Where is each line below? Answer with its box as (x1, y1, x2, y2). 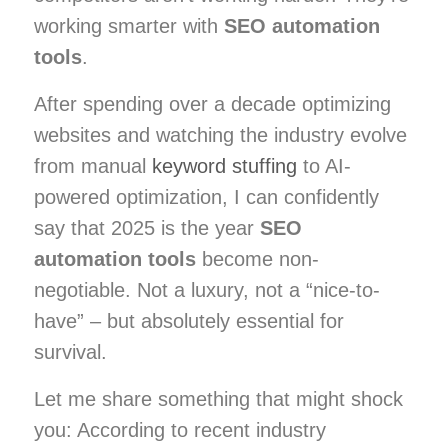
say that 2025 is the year (34, 216, 260, 239)
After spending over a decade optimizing (34, 92, 391, 115)
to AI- (297, 154, 351, 177)
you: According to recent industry (34, 418, 326, 441)
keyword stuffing (152, 154, 297, 177)
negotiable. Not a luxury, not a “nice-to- (34, 278, 380, 301)
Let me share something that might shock (34, 387, 403, 410)
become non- (196, 247, 319, 270)
